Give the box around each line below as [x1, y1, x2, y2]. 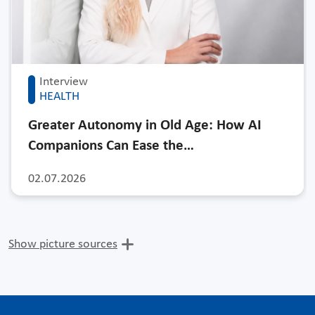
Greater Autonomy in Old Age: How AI [28, 117, 262, 133]
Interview [39, 75, 88, 89]
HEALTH [39, 89, 79, 103]
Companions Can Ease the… [28, 138, 194, 153]
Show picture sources [8, 237, 117, 251]
